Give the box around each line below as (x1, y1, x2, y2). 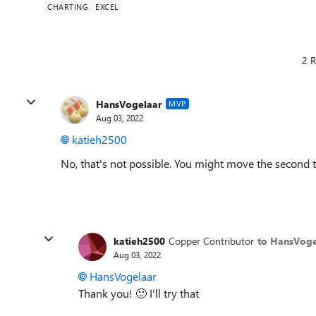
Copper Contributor (169, 233, 254, 248)
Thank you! (78, 286, 135, 300)
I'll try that (147, 286, 199, 300)
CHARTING (47, 1, 88, 12)
